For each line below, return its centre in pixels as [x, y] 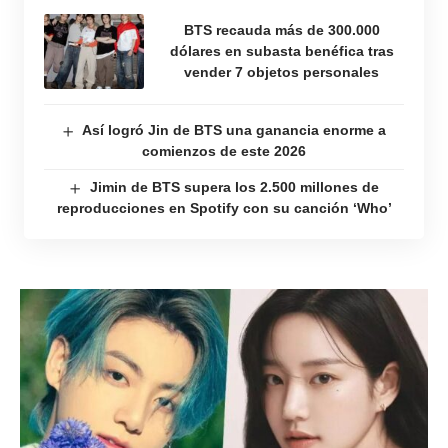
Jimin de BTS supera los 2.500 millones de [234, 187]
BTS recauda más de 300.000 [281, 30]
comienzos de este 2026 [224, 151]
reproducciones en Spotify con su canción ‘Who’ [224, 208]
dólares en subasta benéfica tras [281, 51]
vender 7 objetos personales [281, 72]
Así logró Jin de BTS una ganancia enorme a [234, 130]
